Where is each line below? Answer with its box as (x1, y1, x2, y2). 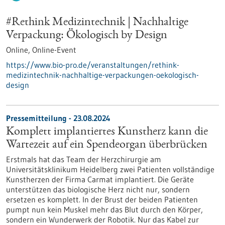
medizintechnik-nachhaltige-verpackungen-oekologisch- (6, 70, 199, 80)
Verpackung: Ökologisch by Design (6, 30, 167, 42)
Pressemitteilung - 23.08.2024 (6, 113, 110, 123)
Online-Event (32, 45, 76, 55)
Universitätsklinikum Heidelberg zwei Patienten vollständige (6, 164, 214, 174)
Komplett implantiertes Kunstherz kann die (6, 126, 208, 138)
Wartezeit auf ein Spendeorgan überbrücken (6, 139, 207, 151)
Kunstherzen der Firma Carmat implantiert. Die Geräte (6, 174, 194, 184)
